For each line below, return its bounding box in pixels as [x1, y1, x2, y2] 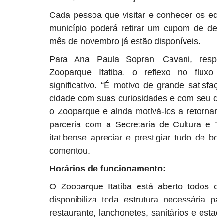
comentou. [49, 146, 90, 155]
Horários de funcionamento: [49, 164, 166, 173]
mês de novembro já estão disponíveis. [49, 36, 201, 46]
